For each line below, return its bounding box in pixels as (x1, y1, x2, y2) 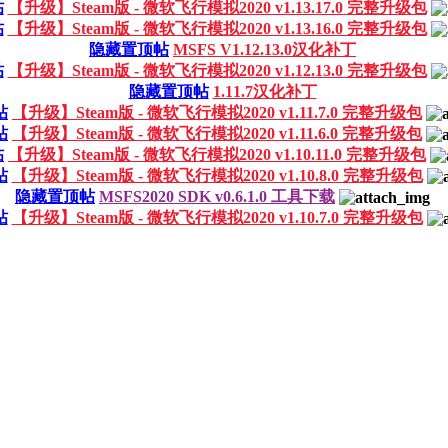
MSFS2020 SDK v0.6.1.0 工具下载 (99, 187, 335, 205)
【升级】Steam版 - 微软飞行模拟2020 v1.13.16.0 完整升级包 (7, 19, 427, 37)
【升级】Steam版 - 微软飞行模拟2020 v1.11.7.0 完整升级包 (12, 103, 422, 121)
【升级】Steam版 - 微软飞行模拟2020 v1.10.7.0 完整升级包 (11, 208, 423, 226)
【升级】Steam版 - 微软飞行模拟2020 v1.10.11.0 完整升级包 (8, 145, 426, 163)
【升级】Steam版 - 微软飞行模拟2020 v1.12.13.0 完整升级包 (7, 61, 427, 79)
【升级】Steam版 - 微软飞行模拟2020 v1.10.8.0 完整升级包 (11, 166, 423, 184)
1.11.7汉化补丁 (212, 82, 317, 100)
